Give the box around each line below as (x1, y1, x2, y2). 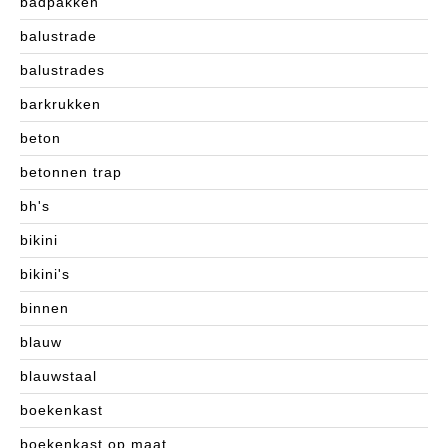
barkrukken (20, 96, 101, 113)
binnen (20, 300, 69, 317)
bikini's (20, 266, 70, 283)
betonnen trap (20, 164, 122, 181)
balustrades (20, 62, 105, 79)
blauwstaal (20, 368, 97, 385)
